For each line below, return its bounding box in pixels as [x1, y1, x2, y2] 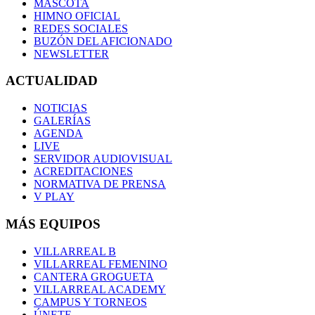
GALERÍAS [34, 115, 91, 127]
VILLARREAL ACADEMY [34, 283, 166, 295]
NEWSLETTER [34, 47, 109, 60]
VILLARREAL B [34, 245, 116, 257]
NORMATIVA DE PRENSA [34, 178, 166, 191]
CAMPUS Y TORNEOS [34, 295, 147, 308]
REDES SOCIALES [34, 22, 128, 34]
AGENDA [34, 127, 83, 140]
